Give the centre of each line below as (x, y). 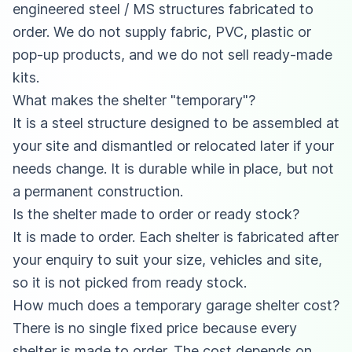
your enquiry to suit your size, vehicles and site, (167, 259)
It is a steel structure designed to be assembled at (176, 123)
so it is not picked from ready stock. (130, 282)
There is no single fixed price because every (155, 328)
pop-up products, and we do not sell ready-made (172, 54)
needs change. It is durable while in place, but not (173, 168)
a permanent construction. (98, 191)
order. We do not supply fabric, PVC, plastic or (162, 31)
